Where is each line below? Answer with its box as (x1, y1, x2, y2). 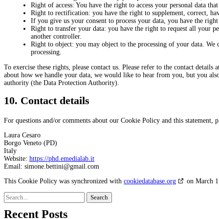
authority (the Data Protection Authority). (4, 79, 119, 87)
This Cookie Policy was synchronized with (4, 177, 124, 185)
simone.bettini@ (24, 162, 70, 170)
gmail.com (70, 162, 99, 170)
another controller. (31, 32, 82, 40)
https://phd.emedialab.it (29, 154, 94, 162)
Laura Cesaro (4, 131, 41, 139)
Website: (4, 154, 29, 162)
